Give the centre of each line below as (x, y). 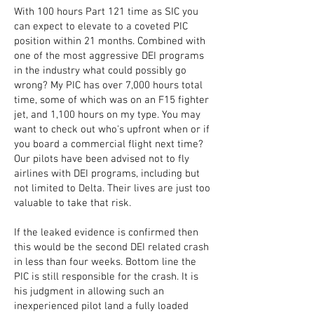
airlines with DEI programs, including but (107, 174)
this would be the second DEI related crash (111, 247)
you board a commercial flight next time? (109, 144)
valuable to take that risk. (73, 203)
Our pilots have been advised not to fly (102, 159)
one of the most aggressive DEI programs (109, 56)
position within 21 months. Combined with (110, 41)
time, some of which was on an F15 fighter (111, 100)
